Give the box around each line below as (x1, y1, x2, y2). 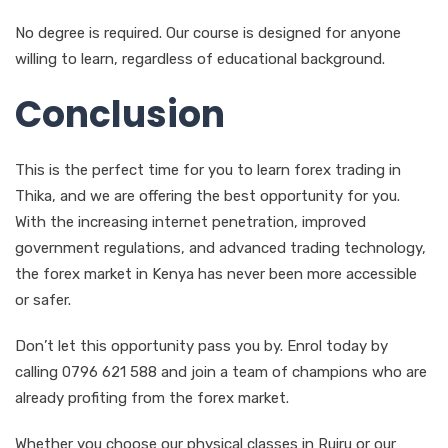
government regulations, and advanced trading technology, (15, 238, 426, 257)
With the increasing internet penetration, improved (15, 212, 366, 231)
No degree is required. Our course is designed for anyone (15, 23, 401, 42)
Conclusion (15, 88, 225, 140)
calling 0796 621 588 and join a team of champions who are (15, 362, 427, 381)
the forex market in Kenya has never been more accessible (15, 264, 417, 283)
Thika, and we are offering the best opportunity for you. (15, 186, 400, 205)
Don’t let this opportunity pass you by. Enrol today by (15, 336, 388, 355)
